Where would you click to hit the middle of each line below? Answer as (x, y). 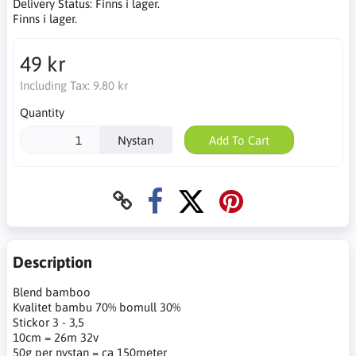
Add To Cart (239, 140)
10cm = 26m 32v (56, 338)
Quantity (42, 112)
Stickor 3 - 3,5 (48, 323)
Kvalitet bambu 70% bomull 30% (97, 308)
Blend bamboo (52, 292)
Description (52, 262)
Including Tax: (56, 85)
